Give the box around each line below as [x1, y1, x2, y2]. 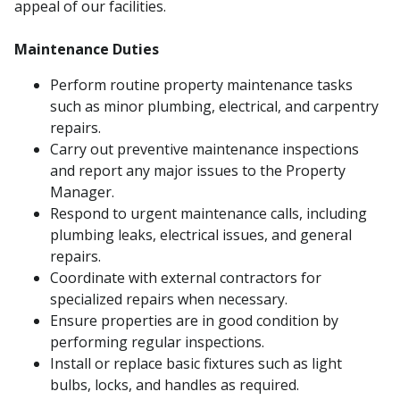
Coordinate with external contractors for [50, 268, 321, 287]
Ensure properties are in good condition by [50, 311, 338, 330]
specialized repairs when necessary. [50, 289, 287, 309]
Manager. [50, 182, 114, 202]
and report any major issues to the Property [50, 161, 346, 180]
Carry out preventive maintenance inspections [50, 139, 359, 159]
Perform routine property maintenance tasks [50, 75, 353, 95]
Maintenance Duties [14, 39, 159, 59]
